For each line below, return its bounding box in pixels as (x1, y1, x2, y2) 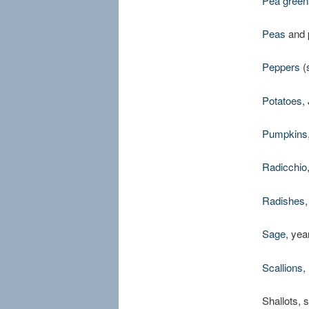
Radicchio (261, 159, 307, 175)
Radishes (261, 192, 305, 208)
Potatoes (261, 92, 302, 108)
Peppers (261, 59, 300, 74)
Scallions (261, 259, 303, 275)
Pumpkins (261, 126, 308, 141)
